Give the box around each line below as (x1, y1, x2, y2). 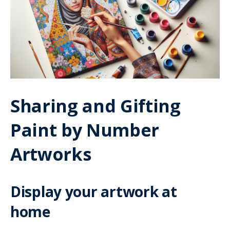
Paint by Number (10, 118, 159, 142)
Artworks (10, 142, 91, 166)
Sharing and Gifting (10, 94, 181, 118)
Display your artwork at (10, 182, 177, 202)
